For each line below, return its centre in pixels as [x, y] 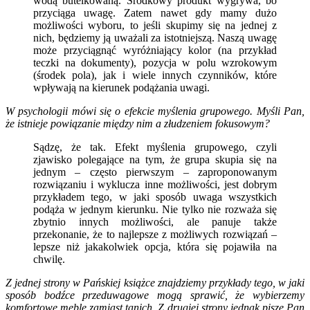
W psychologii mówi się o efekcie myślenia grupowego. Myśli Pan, [155, 111]
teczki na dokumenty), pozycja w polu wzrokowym [155, 62]
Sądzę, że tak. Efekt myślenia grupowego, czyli [155, 147]
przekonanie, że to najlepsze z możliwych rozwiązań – [155, 234]
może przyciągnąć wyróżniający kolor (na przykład [155, 50]
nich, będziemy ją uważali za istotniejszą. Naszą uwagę [155, 37]
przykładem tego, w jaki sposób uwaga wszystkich [155, 197]
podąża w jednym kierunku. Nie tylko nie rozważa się [155, 209]
